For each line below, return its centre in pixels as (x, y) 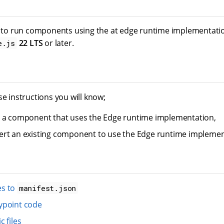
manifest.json (47, 188)
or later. (58, 43)
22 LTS (31, 43)
